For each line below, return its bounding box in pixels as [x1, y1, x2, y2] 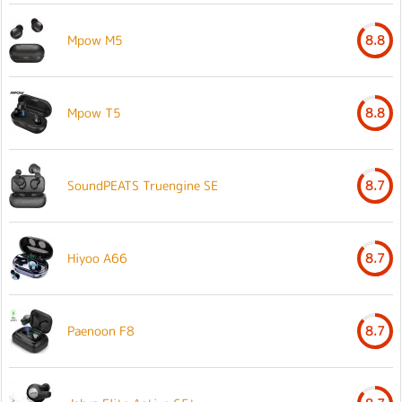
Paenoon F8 [67, 322, 135, 339]
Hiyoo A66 [67, 249, 127, 267]
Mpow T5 [67, 104, 121, 121]
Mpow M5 [67, 31, 123, 48]
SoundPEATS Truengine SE [67, 177, 218, 194]
